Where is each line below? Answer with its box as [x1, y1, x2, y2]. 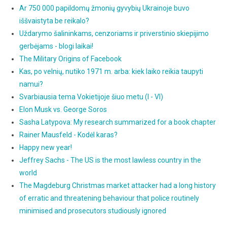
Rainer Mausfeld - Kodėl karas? [19, 130, 118, 139]
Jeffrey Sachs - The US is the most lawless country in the [19, 156, 201, 164]
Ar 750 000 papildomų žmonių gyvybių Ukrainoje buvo [19, 4, 190, 12]
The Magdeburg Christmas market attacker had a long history [19, 181, 216, 190]
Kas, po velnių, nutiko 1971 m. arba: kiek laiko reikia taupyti [19, 67, 203, 75]
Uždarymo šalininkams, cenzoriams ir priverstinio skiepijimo [19, 29, 209, 37]
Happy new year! [19, 143, 72, 152]
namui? [19, 80, 43, 88]
